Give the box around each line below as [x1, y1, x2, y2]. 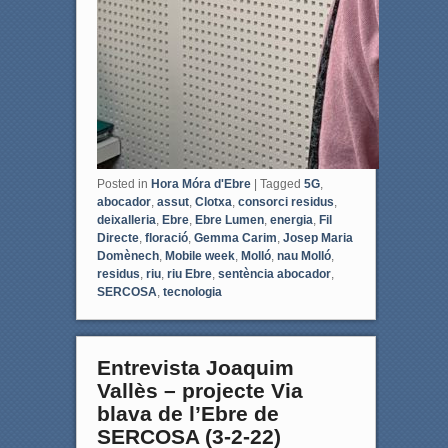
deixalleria [96, 213, 156, 228]
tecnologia [162, 285, 222, 300]
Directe [96, 231, 139, 246]
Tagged [259, 177, 301, 192]
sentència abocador [217, 267, 331, 282]
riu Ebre [166, 267, 212, 282]
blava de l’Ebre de [96, 402, 279, 426]
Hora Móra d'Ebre [150, 177, 251, 192]
